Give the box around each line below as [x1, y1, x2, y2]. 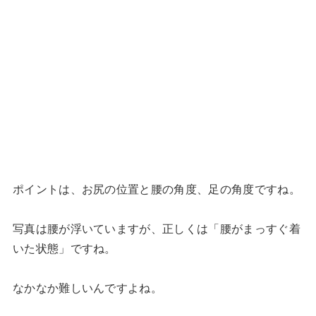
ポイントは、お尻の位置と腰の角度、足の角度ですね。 [12, 182, 300, 197]
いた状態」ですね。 [12, 241, 116, 256]
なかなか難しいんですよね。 [12, 281, 163, 296]
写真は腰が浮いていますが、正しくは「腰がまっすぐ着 [12, 221, 300, 236]
